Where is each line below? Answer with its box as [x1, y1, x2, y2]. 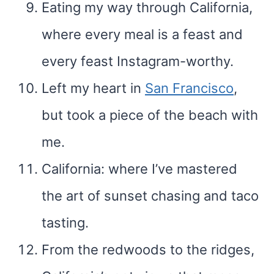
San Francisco [145, 80, 234, 96]
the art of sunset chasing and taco [42, 188, 259, 204]
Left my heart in [42, 80, 145, 96]
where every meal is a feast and [42, 26, 243, 42]
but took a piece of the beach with [42, 107, 258, 123]
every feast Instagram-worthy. [42, 53, 234, 69]
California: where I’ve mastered [42, 161, 237, 177]
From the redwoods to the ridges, [42, 242, 254, 257]
